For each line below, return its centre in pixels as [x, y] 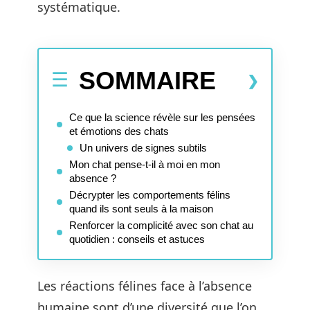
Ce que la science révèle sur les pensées [162, 117]
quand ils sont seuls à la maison [141, 208]
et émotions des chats [119, 131]
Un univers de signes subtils [143, 147]
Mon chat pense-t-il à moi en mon [145, 164]
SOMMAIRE [147, 80]
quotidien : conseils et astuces [137, 239]
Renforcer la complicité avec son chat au [161, 225]
